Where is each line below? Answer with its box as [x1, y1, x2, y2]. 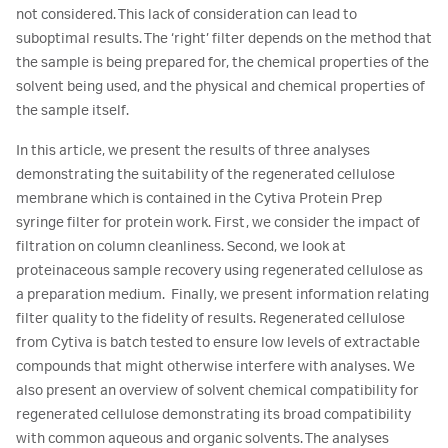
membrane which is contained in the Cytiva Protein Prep [16, 191, 382, 207]
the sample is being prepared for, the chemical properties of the [16, 55, 429, 71]
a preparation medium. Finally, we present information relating [16, 287, 429, 303]
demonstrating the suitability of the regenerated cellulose [16, 167, 395, 183]
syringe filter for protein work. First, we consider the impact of [16, 215, 420, 231]
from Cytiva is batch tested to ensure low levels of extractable [16, 335, 420, 351]
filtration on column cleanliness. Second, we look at [16, 239, 346, 255]
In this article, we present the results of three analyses [16, 143, 370, 159]
